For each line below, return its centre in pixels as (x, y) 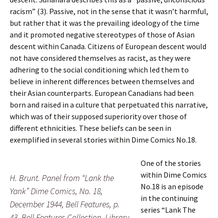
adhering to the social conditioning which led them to (99, 70)
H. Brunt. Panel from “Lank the (62, 178)
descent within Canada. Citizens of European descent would (108, 46)
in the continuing (169, 198)
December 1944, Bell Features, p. (65, 204)
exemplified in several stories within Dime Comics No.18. (103, 140)
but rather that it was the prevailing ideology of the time (105, 23)
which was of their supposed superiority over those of (98, 116)
